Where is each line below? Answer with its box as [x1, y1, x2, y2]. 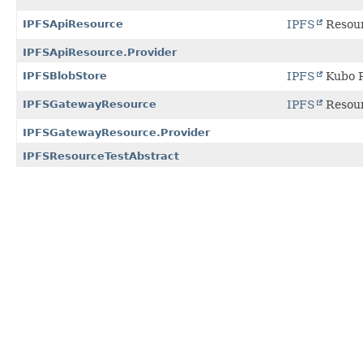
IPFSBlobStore [23, 69, 107, 82]
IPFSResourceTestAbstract [23, 149, 179, 162]
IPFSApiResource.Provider [23, 45, 177, 58]
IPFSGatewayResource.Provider [23, 126, 210, 139]
